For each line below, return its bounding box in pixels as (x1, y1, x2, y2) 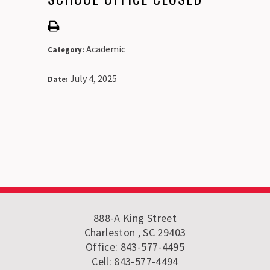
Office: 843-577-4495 (85, 239, 185, 254)
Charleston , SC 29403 (84, 225, 186, 239)
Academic (86, 42, 125, 55)
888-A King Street (93, 210, 177, 225)
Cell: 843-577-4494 (92, 254, 178, 268)
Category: (48, 44, 86, 54)
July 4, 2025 (70, 72, 117, 84)
